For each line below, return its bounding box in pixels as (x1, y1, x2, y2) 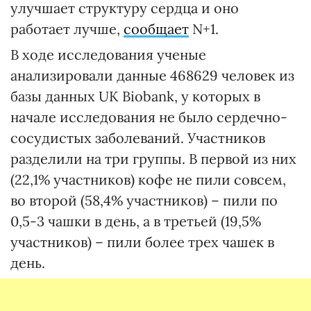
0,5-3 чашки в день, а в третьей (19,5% (10, 212, 261, 230)
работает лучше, (10, 20, 124, 38)
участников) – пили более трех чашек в (10, 233, 274, 251)
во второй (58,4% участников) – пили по (10, 192, 278, 210)
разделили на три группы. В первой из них (10, 150, 296, 168)
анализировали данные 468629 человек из (10, 67, 294, 85)
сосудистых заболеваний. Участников (10, 129, 265, 147)
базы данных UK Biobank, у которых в (10, 87, 260, 106)
